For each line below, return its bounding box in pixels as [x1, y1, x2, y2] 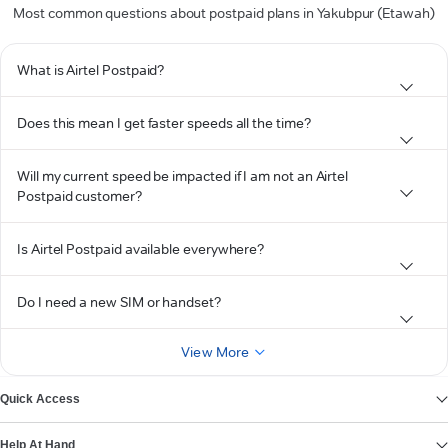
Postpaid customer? [17, 187, 142, 205]
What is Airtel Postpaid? [17, 61, 165, 79]
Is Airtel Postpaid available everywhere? [17, 240, 265, 258]
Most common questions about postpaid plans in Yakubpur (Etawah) [13, 4, 435, 22]
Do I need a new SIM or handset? [17, 293, 221, 311]
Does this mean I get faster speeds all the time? [17, 114, 311, 132]
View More [181, 343, 250, 361]
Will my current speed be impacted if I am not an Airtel [17, 167, 349, 185]
